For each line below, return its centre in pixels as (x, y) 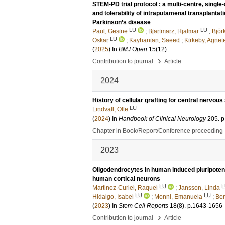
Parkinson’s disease (122, 22)
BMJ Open (133, 49)
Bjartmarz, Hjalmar (174, 31)
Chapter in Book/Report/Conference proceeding (158, 131)
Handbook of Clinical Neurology (162, 119)
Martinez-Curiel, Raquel (125, 188)
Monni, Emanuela (178, 197)
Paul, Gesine (110, 31)
